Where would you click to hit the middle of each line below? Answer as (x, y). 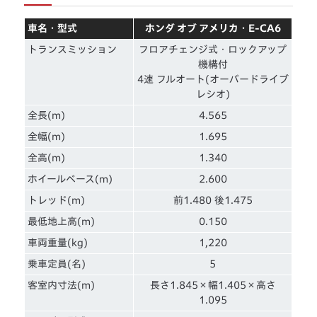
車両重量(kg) (58, 242)
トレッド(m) (57, 200)
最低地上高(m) (62, 221)
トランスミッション (73, 49)
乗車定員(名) (57, 264)
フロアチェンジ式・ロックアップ (213, 49)
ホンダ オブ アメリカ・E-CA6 (213, 28)
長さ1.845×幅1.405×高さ (213, 285)
